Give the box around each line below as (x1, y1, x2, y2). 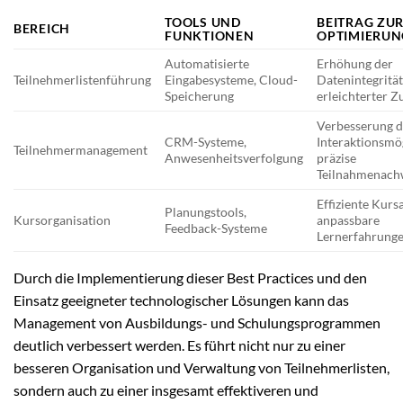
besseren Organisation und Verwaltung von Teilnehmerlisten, (13, 358, 390, 376)
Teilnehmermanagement (13, 141, 148, 157)
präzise (317, 149, 357, 166)
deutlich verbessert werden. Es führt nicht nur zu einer (13, 336, 345, 354)
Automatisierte (165, 55, 250, 71)
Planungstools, (165, 203, 247, 219)
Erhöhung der (317, 55, 394, 71)
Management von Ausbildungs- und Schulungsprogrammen (13, 313, 381, 331)
